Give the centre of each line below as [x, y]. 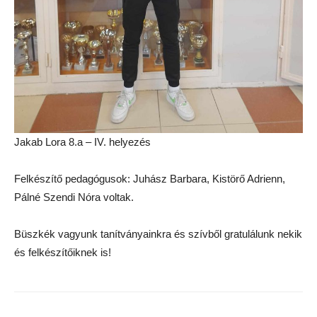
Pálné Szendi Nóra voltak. [74, 197]
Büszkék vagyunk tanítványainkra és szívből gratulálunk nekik [158, 234]
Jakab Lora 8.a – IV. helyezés [82, 142]
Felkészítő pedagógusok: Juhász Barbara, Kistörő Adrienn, [150, 179]
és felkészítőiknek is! [63, 252]
